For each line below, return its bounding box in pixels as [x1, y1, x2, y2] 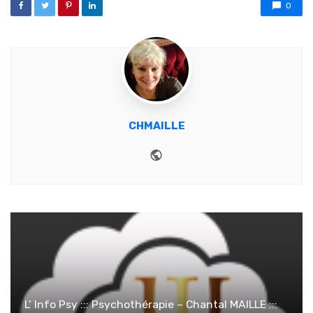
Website [163, 145, 213, 161]
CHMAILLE [128, 119, 185, 133]
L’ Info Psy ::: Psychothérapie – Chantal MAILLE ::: [24, 298, 277, 312]
